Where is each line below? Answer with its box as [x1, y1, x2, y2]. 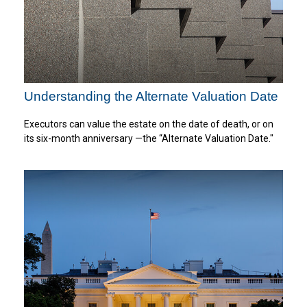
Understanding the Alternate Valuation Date [24, 88, 278, 103]
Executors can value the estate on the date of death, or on [24, 118, 273, 130]
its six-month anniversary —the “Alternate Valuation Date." [24, 132, 273, 144]
